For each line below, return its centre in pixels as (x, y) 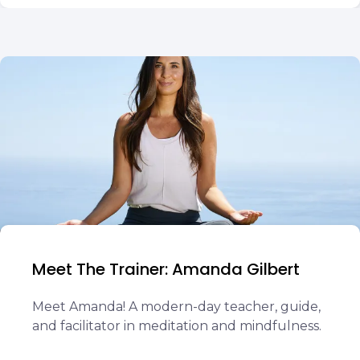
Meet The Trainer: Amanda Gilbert (166, 269)
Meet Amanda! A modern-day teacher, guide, (176, 307)
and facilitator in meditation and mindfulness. (177, 326)
